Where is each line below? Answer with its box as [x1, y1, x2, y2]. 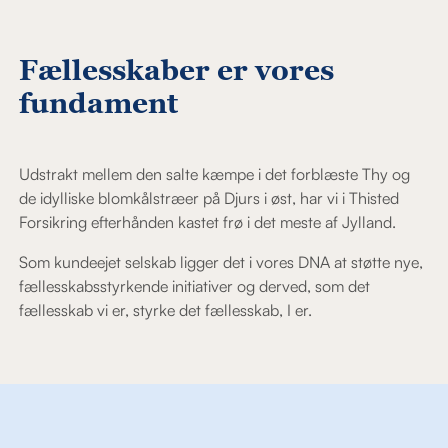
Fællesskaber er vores [19, 53, 335, 86]
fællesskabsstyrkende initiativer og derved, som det [19, 275, 371, 296]
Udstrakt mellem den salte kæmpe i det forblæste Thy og [19, 163, 411, 184]
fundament [19, 86, 179, 119]
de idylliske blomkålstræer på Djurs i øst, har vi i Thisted [19, 187, 400, 208]
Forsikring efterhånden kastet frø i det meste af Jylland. [19, 211, 397, 232]
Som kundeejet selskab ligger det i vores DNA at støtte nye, [19, 251, 424, 272]
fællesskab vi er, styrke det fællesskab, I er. [19, 299, 313, 320]
